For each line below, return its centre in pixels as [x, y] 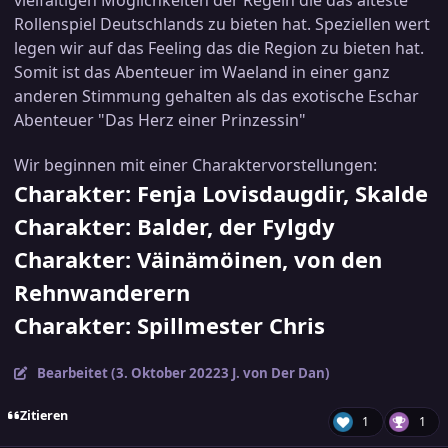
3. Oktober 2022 [168, 373]
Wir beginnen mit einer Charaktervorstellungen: [195, 165]
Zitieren [43, 416]
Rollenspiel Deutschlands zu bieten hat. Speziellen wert [222, 24]
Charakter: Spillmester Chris [169, 325]
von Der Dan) [284, 373]
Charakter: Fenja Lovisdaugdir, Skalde [221, 193]
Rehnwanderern [102, 292]
